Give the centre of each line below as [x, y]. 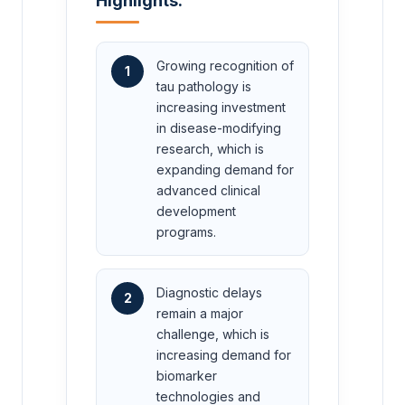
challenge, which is [213, 334]
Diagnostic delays [209, 293]
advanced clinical [208, 191]
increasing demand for [224, 355]
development [196, 212]
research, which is [210, 149]
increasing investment [221, 108]
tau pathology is [204, 87]
